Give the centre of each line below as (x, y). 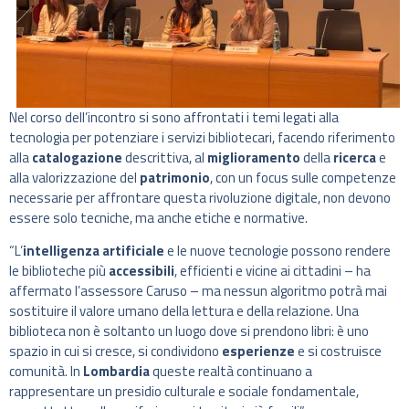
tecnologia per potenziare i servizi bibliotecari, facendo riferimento (202, 137)
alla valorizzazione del (74, 177)
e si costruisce (338, 351)
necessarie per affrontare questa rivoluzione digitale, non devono (200, 197)
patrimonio (175, 177)
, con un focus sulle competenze (303, 177)
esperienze (258, 351)
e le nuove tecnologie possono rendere (278, 250)
